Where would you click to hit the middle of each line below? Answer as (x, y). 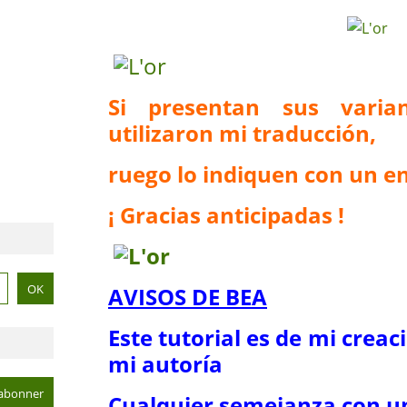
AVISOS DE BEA (188, 297)
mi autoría (165, 364)
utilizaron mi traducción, (242, 133)
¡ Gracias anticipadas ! (226, 215)
